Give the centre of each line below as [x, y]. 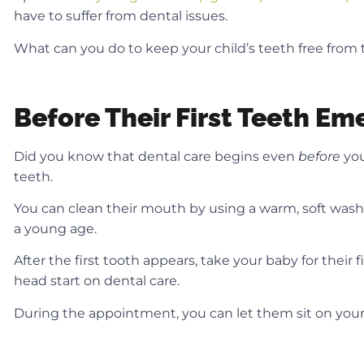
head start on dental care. [98, 281]
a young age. [57, 228]
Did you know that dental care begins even [156, 156]
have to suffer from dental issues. [122, 16]
